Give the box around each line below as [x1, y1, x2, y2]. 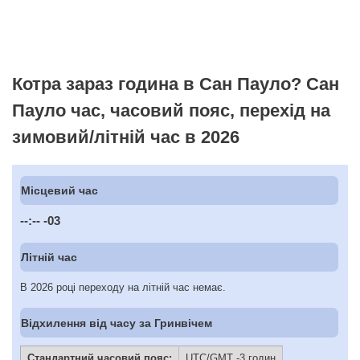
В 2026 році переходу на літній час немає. [20, 281, 226, 294]
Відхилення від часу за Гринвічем [21, 316, 213, 329]
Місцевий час [21, 184, 99, 198]
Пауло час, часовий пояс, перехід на [12, 100, 330, 121]
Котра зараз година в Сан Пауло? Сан [12, 73, 339, 94]
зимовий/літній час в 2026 [12, 126, 239, 147]
